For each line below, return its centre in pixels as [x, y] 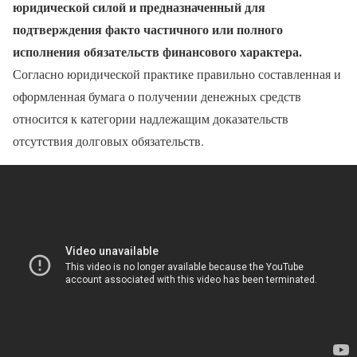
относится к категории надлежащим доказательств [151, 118]
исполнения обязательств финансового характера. [157, 51]
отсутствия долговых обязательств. [108, 140]
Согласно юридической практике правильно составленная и [177, 73]
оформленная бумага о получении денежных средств [157, 96]
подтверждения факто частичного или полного [148, 29]
